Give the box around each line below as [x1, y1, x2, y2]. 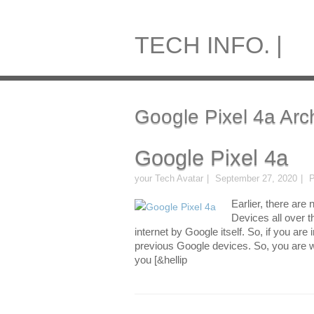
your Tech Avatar [135, 173, 203, 184]
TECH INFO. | [135, 32, 282, 58]
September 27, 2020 [215, 173, 297, 184]
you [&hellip [135, 254, 187, 266]
